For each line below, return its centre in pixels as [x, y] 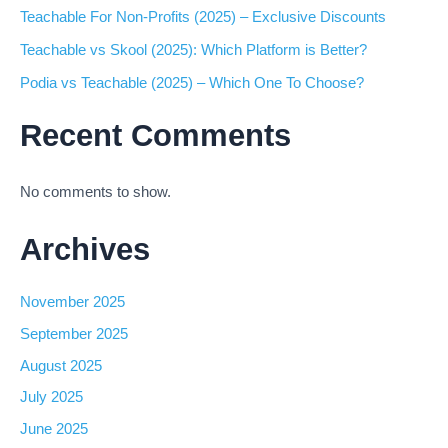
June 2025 [54, 429]
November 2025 [72, 301]
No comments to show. [95, 192]
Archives [85, 249]
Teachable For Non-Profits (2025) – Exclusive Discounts [203, 16]
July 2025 [51, 397]
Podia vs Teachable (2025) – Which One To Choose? [192, 82]
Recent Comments [155, 136]
